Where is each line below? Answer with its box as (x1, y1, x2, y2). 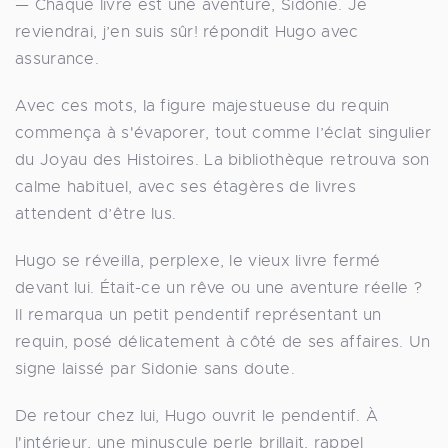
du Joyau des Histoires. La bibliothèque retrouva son (15, 149, 430, 170)
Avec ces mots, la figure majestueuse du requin (15, 95, 390, 116)
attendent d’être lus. (15, 203, 177, 224)
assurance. (15, 48, 100, 69)
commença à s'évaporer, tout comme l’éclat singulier (15, 122, 432, 143)
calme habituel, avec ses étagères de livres (15, 176, 356, 197)
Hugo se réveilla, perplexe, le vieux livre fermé (15, 250, 381, 271)
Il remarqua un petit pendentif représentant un (15, 304, 382, 325)
